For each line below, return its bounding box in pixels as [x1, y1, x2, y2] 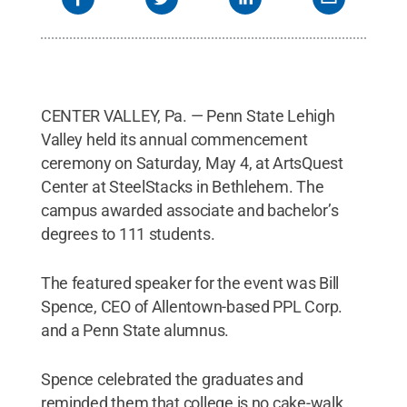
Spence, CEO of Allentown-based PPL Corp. [40, 296, 342, 316]
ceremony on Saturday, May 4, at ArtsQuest [40, 153, 343, 173]
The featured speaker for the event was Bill [40, 273, 340, 293]
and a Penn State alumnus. [40, 320, 230, 340]
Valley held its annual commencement [40, 129, 308, 149]
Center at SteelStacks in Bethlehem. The [40, 176, 324, 196]
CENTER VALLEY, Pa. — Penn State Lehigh [40, 105, 335, 125]
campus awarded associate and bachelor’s [40, 200, 339, 220]
